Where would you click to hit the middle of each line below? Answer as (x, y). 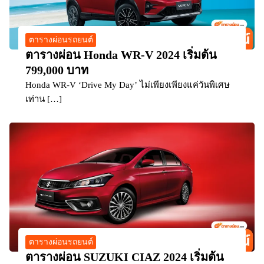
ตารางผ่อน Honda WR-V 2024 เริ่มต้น (121, 55)
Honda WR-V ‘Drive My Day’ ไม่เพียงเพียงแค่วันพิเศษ (128, 85)
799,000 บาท (57, 70)
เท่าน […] (44, 99)
